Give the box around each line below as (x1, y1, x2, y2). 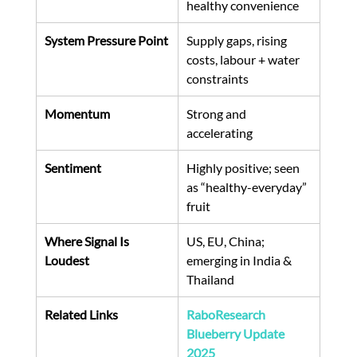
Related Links (44, 306, 118, 322)
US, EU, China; (186, 233, 267, 249)
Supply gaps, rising (186, 32, 289, 48)
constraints (186, 70, 249, 86)
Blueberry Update (186, 325, 287, 341)
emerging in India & (186, 252, 294, 268)
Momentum (44, 105, 110, 121)
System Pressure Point (44, 32, 168, 48)
